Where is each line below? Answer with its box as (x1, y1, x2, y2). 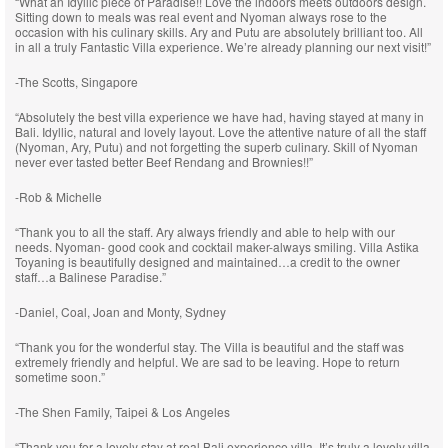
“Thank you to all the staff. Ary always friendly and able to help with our (15, 223, 395, 240)
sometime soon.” (15, 368, 105, 385)
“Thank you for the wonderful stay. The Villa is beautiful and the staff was (15, 338, 404, 355)
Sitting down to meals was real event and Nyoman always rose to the (15, 8, 387, 25)
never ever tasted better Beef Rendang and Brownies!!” (15, 153, 313, 170)
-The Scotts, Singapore (15, 73, 138, 90)
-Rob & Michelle (15, 188, 102, 205)
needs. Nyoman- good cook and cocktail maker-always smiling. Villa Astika (15, 238, 419, 255)
